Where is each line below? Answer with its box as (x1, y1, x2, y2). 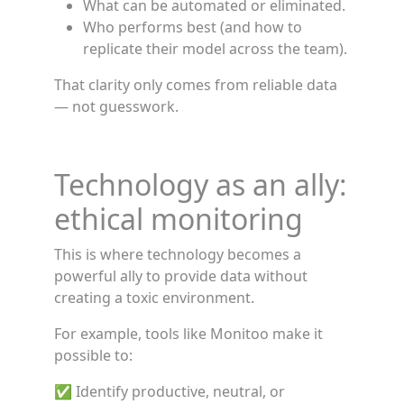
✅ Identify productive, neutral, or (54, 381, 285, 401)
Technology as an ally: (54, 165, 347, 204)
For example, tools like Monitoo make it (54, 324, 323, 344)
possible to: (54, 345, 133, 365)
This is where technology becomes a (54, 244, 301, 264)
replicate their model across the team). (83, 39, 347, 59)
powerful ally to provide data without (54, 266, 308, 286)
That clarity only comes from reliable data (54, 75, 337, 95)
